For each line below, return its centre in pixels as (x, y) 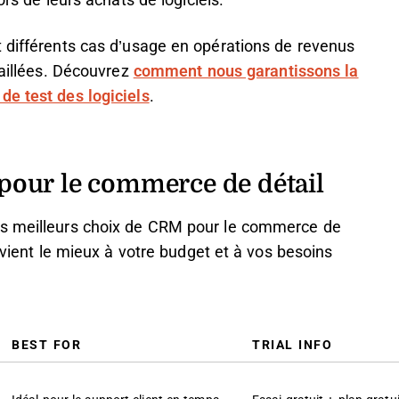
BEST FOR (46, 345)
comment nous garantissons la (246, 71)
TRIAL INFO (292, 345)
